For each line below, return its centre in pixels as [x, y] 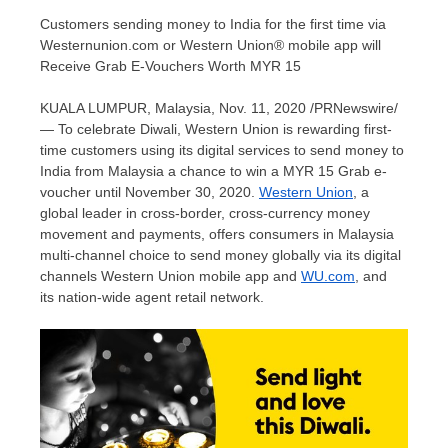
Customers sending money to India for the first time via [213, 23]
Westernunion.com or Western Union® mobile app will [210, 44]
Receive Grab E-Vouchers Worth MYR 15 [170, 65]
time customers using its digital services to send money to [222, 149]
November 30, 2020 [188, 191]
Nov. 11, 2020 [262, 107]
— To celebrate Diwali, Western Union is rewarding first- [216, 128]
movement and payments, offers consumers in [189, 233]
